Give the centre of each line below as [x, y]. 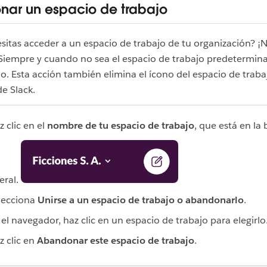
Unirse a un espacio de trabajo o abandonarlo [141, 200]
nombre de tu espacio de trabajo [121, 125]
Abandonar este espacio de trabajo [116, 241]
